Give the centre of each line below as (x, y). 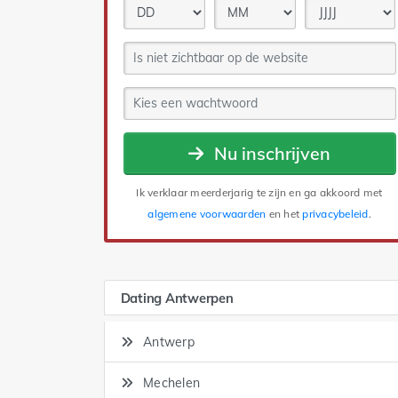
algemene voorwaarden (207, 213)
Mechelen (169, 382)
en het (284, 213)
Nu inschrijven (270, 153)
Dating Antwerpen (177, 298)
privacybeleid (335, 213)
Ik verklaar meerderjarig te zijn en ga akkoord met (259, 192)
